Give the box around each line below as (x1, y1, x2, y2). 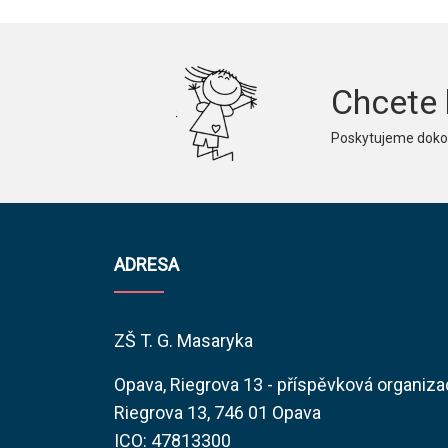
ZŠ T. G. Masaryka (114, 330, 253, 352)
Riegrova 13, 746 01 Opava (114, 402, 321, 424)
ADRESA (114, 254, 179, 276)
